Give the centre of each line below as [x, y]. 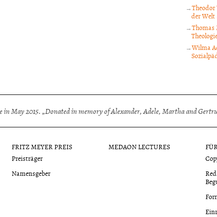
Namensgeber [31, 173]
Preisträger [27, 158]
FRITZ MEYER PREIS [42, 146]
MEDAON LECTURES [139, 146]
